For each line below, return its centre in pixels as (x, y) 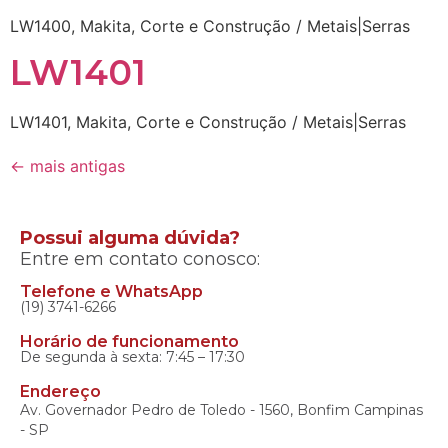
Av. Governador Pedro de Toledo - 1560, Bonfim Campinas (221, 410)
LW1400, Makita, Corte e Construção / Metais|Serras (210, 25)
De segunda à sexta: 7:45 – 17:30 (132, 357)
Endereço (60, 392)
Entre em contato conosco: (140, 258)
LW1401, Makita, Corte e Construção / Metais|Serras (208, 121)
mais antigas (75, 165)
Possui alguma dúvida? (130, 237)
